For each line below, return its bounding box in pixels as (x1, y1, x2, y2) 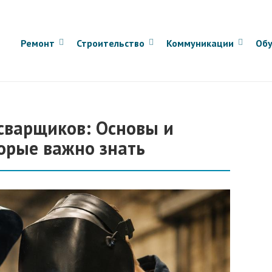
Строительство (76, 37, 144, 50)
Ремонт (21, 37, 55, 50)
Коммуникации (166, 37, 234, 50)
